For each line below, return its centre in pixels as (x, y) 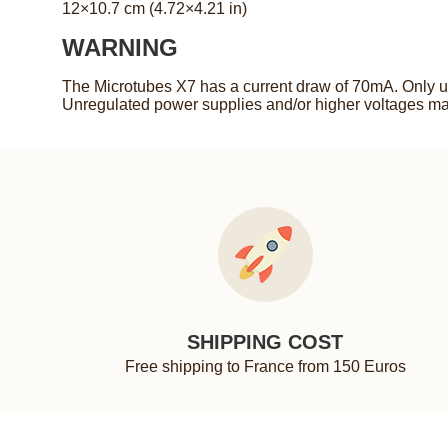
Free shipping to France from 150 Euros (265, 367)
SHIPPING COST (265, 342)
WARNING (120, 48)
